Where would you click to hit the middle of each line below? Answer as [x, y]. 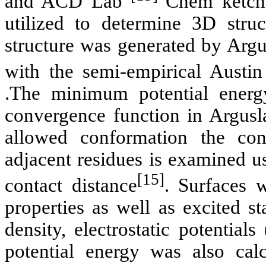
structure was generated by [116, 45]
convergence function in [107, 115]
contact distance [71, 186]
